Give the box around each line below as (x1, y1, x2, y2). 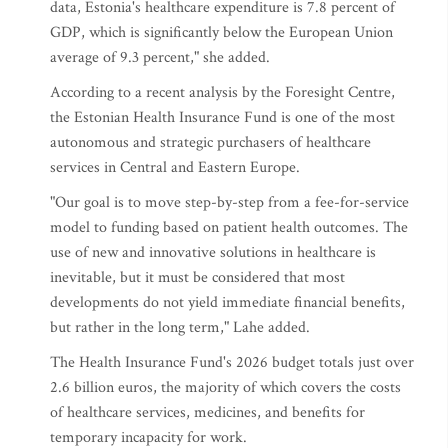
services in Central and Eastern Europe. (50, 157, 300, 178)
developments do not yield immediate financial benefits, (50, 292, 405, 313)
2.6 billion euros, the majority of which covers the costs (50, 377, 401, 398)
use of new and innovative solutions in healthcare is (50, 242, 376, 263)
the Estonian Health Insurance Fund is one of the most (50, 107, 395, 128)
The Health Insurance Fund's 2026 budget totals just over (50, 352, 414, 373)
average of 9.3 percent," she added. (50, 47, 270, 68)
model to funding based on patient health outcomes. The (50, 217, 408, 238)
